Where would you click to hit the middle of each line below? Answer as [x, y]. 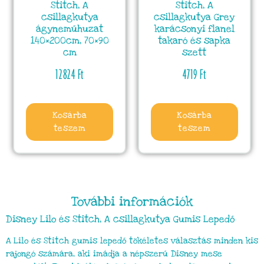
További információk [132, 201]
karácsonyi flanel [194, 29]
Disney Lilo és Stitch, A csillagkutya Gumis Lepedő [120, 219]
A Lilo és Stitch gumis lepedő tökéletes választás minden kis [132, 240]
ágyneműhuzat [70, 29]
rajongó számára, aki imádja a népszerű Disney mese [114, 253]
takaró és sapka [194, 41]
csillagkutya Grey [194, 17]
